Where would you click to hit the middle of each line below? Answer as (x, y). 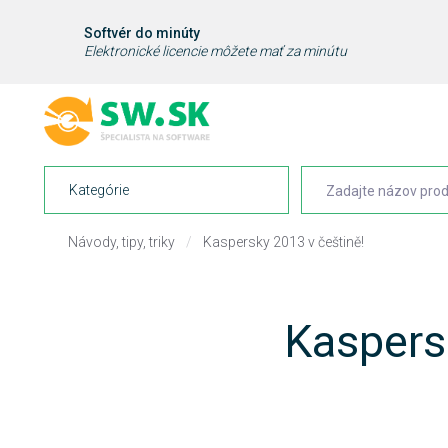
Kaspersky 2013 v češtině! (283, 241)
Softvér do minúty (142, 33)
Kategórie (99, 189)
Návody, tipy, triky (121, 241)
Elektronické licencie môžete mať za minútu (215, 51)
